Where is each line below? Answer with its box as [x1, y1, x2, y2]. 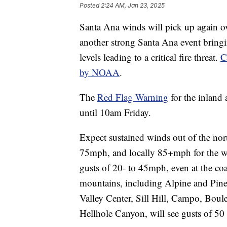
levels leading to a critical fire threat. [80, 51, 220, 64]
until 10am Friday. [80, 106, 151, 119]
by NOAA [80, 66, 120, 79]
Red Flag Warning [97, 91, 168, 104]
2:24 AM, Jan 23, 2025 [101, 2, 165, 10]
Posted [80, 2, 101, 10]
